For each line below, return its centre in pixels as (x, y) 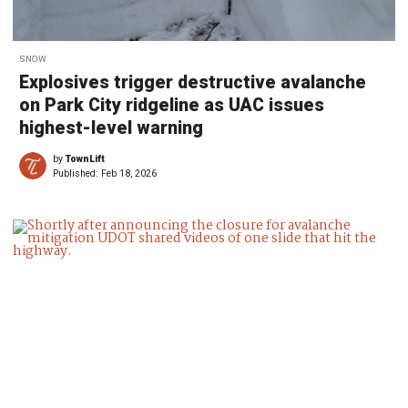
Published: (77, 174)
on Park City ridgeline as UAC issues (172, 106)
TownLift (85, 159)
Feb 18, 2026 (129, 174)
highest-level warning (111, 128)
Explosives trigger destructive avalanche (193, 83)
